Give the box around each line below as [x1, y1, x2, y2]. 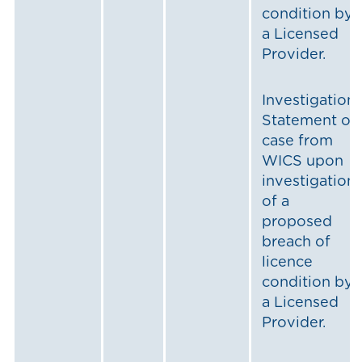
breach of [262, 235, 330, 250]
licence [262, 255, 313, 271]
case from [262, 134, 333, 149]
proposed [262, 215, 332, 230]
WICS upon [262, 154, 343, 170]
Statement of [262, 114, 356, 129]
